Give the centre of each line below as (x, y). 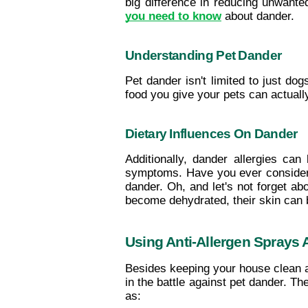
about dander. (258, 16)
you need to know (173, 16)
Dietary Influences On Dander (211, 133)
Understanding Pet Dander (203, 55)
